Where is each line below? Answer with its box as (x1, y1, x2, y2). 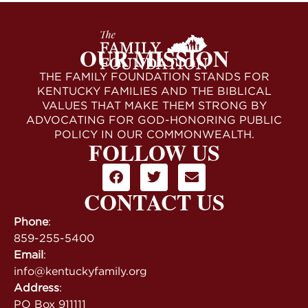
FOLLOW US (88, 135, 220, 168)
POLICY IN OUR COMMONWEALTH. (54, 127, 254, 140)
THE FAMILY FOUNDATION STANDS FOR (38, 69, 269, 82)
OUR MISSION (79, 41, 229, 74)
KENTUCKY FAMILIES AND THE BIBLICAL (36, 84, 272, 97)
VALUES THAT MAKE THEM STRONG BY (41, 98, 267, 111)
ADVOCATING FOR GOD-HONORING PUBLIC (26, 113, 282, 126)
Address (14, 280, 59, 294)
